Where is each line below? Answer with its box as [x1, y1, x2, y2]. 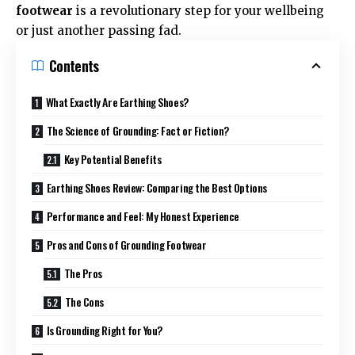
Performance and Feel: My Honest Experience [46, 207, 239, 224]
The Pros [63, 264, 102, 281]
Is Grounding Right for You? [46, 321, 162, 338]
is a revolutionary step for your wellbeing [73, 2, 324, 18]
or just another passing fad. [16, 22, 181, 38]
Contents [49, 55, 99, 76]
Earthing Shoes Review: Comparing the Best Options [46, 178, 267, 196]
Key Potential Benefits [63, 150, 162, 167]
